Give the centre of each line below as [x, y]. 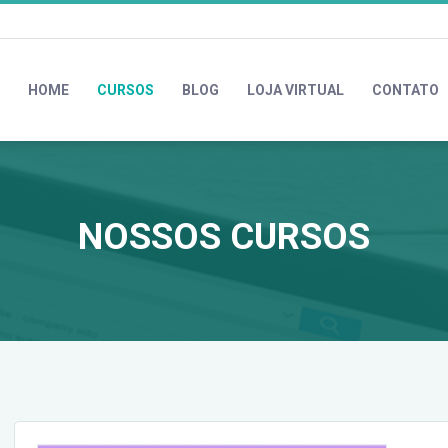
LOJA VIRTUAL [295, 89]
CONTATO [405, 89]
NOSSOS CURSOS [224, 236]
